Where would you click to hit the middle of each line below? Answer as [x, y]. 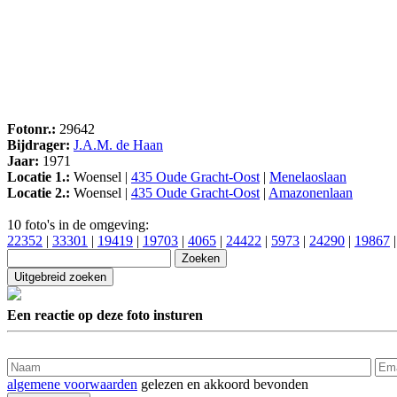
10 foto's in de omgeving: [78, 225]
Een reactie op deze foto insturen [105, 315]
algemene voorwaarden [72, 384]
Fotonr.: [31, 129]
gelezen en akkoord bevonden [223, 384]
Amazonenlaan [311, 193]
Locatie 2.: [39, 193]
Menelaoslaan [308, 177]
